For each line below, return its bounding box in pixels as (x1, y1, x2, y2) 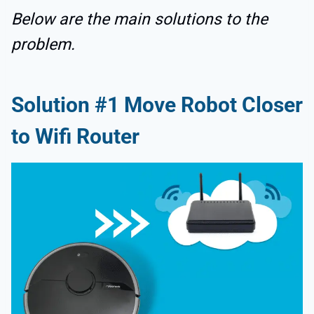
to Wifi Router (11, 124, 139, 149)
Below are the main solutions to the (11, 10, 268, 29)
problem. (11, 35, 75, 55)
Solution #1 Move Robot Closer (11, 93, 303, 118)
